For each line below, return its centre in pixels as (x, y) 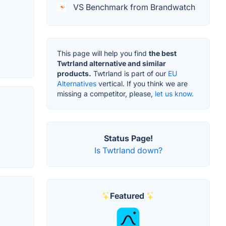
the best (163, 53)
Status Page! (128, 138)
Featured (127, 196)
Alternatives (77, 84)
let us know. (174, 94)
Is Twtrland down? (128, 151)
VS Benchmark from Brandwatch (133, 7)
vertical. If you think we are (142, 84)
